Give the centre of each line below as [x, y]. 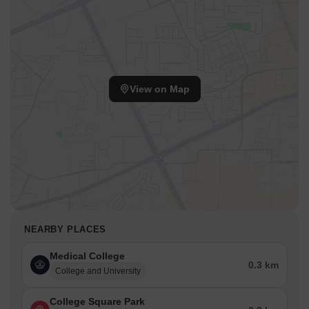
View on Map [159, 89]
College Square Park [97, 302]
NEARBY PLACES [65, 230]
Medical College [87, 256]
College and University [98, 271]
